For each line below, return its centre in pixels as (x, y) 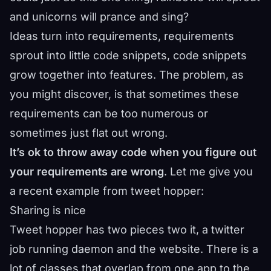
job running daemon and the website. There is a (134, 249)
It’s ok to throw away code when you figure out (133, 152)
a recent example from (70, 191)
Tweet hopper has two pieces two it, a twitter (127, 230)
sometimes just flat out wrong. (89, 133)
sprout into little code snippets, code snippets (128, 55)
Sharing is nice (48, 210)
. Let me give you (208, 171)
